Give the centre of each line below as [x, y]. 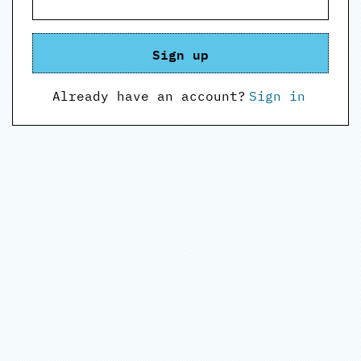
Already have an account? [149, 96]
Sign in [277, 96]
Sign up [180, 53]
